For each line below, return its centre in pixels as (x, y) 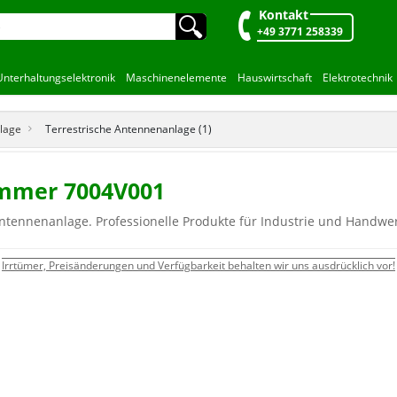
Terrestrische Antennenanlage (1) (128, 128)
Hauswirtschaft (274, 78)
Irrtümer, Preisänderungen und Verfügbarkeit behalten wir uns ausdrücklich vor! (198, 265)
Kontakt (284, 15)
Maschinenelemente (176, 78)
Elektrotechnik (357, 78)
